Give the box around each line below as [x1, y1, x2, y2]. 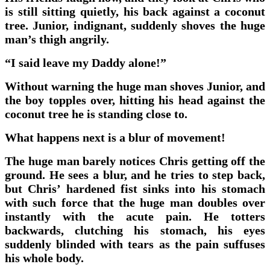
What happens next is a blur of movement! [5, 130, 225, 144]
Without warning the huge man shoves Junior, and [5, 79, 265, 93]
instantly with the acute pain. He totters [5, 209, 265, 223]
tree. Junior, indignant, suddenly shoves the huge [5, 18, 265, 32]
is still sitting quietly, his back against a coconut [5, 4, 265, 18]
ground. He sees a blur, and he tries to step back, [5, 168, 265, 181]
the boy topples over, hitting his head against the [5, 93, 265, 107]
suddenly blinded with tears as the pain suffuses [5, 237, 265, 251]
